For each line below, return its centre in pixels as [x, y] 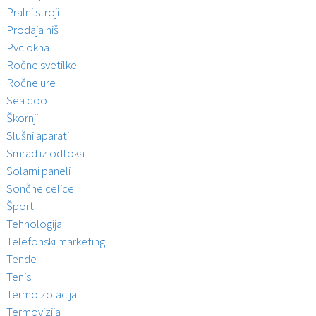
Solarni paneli [38, 171]
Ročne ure [31, 83]
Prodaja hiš [32, 30]
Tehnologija [34, 224]
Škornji [22, 118]
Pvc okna [28, 48]
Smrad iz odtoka [45, 153]
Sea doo [26, 101]
